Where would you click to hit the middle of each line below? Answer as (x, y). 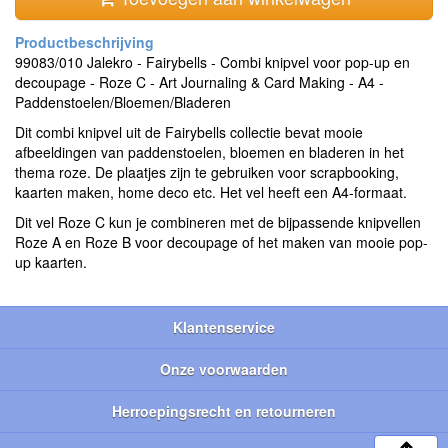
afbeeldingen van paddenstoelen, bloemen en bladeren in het (209, 151)
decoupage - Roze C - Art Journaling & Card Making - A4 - (199, 81)
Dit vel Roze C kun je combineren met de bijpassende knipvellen (218, 221)
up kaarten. (51, 261)
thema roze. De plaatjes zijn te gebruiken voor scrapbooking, (207, 171)
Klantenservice (224, 326)
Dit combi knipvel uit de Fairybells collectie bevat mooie (189, 131)
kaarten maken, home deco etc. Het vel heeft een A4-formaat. (211, 191)
